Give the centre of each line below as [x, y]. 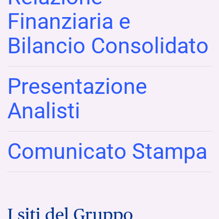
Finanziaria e [69, 21]
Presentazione [77, 86]
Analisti [44, 110]
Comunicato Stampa [107, 151]
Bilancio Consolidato [108, 45]
